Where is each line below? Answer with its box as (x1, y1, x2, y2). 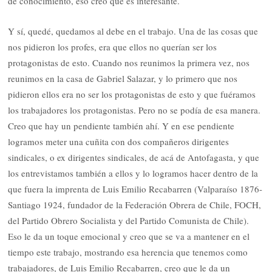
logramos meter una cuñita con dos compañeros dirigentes (8, 135, 229, 148)
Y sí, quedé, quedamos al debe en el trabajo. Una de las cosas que (8, 24, 259, 37)
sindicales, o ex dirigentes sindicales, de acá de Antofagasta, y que (8, 151, 260, 163)
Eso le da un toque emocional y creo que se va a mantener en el (8, 229, 250, 242)
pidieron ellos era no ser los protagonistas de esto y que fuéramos (8, 87, 256, 100)
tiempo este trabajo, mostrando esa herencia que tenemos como (8, 245, 248, 258)
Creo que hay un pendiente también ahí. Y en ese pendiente (8, 119, 235, 132)
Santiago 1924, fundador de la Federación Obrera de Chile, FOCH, (8, 198, 262, 211)
